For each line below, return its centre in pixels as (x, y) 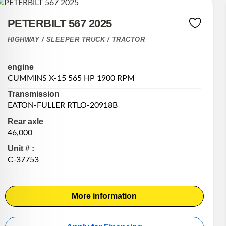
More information (104, 196)
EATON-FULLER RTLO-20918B (62, 105)
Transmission (33, 94)
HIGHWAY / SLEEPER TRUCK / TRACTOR (76, 40)
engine (20, 67)
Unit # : (21, 148)
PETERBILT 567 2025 (60, 24)
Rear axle (25, 121)
